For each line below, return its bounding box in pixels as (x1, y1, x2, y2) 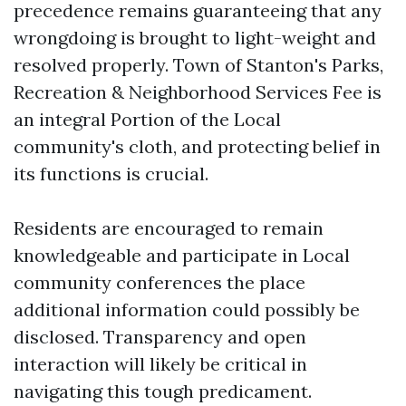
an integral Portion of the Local (14, 108, 281, 130)
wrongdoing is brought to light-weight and (14, 26, 376, 49)
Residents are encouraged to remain (14, 217, 324, 239)
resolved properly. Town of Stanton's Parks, (14, 53, 383, 76)
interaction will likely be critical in (14, 353, 307, 375)
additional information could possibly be (14, 298, 360, 321)
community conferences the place (14, 271, 305, 294)
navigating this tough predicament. (14, 380, 312, 402)
